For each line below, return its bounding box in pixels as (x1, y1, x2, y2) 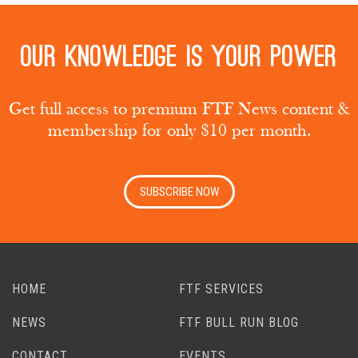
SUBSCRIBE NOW (139, 185, 219, 199)
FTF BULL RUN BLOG (179, 315, 299, 330)
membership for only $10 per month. (47, 121, 311, 141)
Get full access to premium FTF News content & (8, 99, 350, 119)
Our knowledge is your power (21, 45, 337, 70)
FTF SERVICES (179, 281, 264, 296)
